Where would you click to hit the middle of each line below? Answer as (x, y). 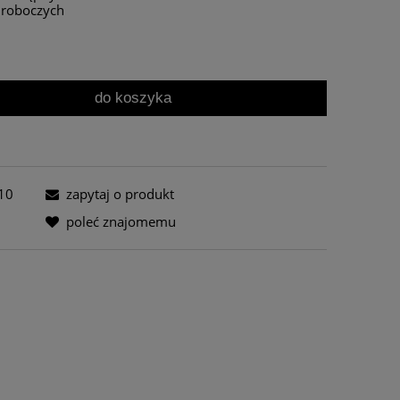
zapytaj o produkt (120, 194)
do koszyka (133, 97)
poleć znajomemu (121, 221)
